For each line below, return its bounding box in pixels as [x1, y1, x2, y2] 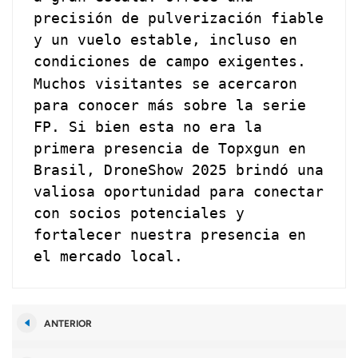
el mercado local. [34, 247, 184, 265]
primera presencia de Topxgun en [34, 139, 307, 157]
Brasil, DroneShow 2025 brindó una [34, 161, 324, 178]
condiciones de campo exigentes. [34, 52, 307, 70]
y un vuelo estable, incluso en [34, 30, 298, 48]
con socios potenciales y [34, 204, 245, 221]
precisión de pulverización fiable [34, 9, 324, 26]
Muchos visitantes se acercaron [34, 74, 298, 92]
